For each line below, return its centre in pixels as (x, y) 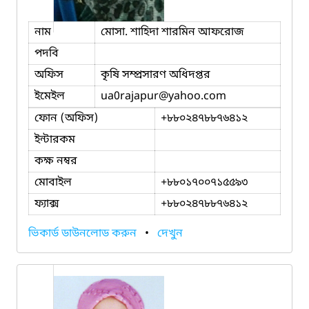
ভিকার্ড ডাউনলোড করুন (84, 233)
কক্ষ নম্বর (56, 161)
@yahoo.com (192, 96)
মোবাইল (53, 182)
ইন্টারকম (55, 140)
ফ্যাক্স (47, 204)
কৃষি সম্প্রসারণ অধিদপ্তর (156, 75)
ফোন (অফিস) (67, 118)
